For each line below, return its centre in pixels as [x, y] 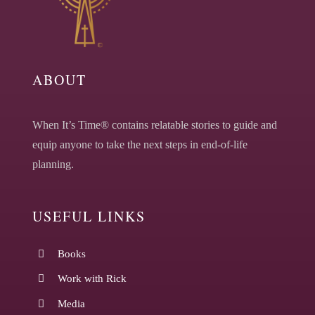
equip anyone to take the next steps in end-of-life [140, 144]
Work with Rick [92, 279]
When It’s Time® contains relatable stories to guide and [154, 124]
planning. [53, 164]
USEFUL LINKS [89, 216]
